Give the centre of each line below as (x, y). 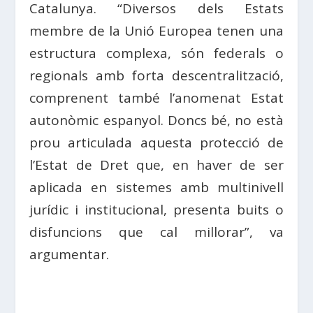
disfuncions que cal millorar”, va (156, 232)
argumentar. (70, 254)
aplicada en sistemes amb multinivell (156, 187)
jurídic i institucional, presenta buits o (156, 209)
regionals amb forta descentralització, (156, 75)
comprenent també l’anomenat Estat (156, 97)
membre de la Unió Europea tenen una (156, 30)
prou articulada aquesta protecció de (156, 142)
